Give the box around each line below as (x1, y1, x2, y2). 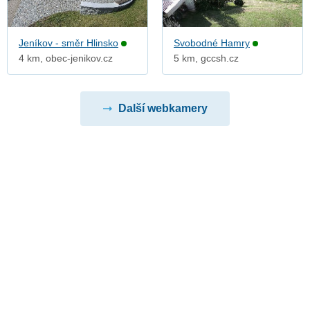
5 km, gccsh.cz (174, 52, 239, 64)
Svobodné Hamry (174, 37, 250, 48)
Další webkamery (118, 102, 208, 114)
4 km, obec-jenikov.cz (19, 52, 113, 64)
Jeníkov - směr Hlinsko (19, 37, 118, 48)
